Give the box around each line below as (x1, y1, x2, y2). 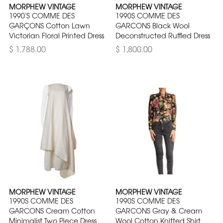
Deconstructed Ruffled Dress (115, 30, 210, 40)
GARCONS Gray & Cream (115, 206, 202, 216)
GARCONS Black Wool (115, 20, 190, 30)
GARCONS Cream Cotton (9, 206, 95, 216)
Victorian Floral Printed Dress (9, 30, 104, 40)
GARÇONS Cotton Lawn (9, 20, 90, 30)
